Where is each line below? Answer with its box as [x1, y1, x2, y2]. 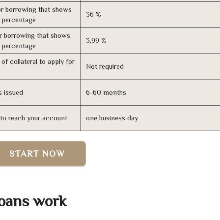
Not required [86, 62, 124, 71]
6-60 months [86, 88, 126, 97]
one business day [86, 114, 138, 122]
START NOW [9, 149, 65, 159]
